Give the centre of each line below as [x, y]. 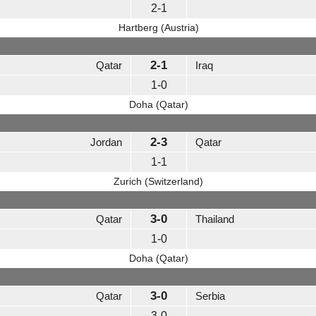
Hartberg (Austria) [158, 28]
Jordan [106, 142]
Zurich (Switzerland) [158, 182]
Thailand [215, 219]
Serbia [210, 296]
